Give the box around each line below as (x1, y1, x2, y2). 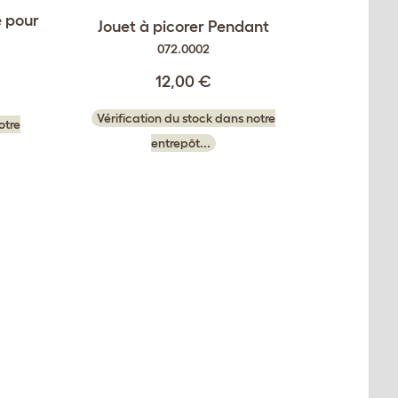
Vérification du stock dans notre (97, 111, 275, 126)
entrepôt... (151, 136, 211, 151)
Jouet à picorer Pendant (98, 18, 269, 36)
